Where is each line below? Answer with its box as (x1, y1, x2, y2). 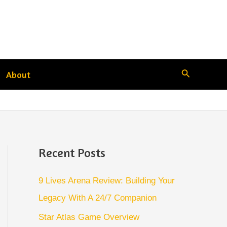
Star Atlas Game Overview (39, 212, 139, 222)
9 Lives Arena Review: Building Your (39, 176, 175, 185)
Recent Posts (39, 145, 105, 160)
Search (180, 67, 210, 78)
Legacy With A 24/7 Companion (39, 193, 157, 203)
